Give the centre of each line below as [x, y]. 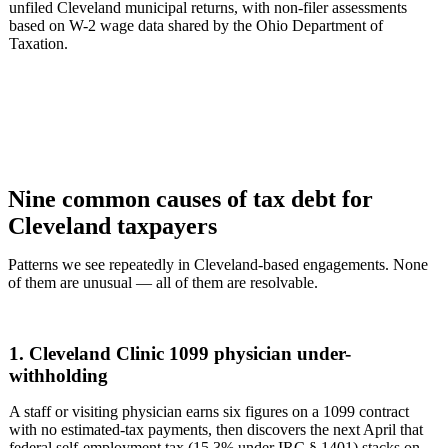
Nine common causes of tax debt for [190, 198]
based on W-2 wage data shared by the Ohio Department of [196, 25]
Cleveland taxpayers [112, 225]
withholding [58, 376]
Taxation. [38, 43]
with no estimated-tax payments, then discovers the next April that [216, 430]
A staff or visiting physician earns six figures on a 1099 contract [209, 412]
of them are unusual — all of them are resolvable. [163, 282]
